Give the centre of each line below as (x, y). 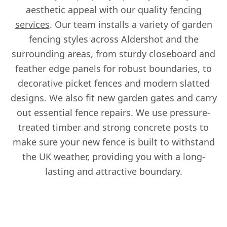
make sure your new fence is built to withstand (113, 142)
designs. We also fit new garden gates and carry (113, 98)
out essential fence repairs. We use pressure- (113, 113)
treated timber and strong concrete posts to (113, 127)
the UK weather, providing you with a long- (113, 157)
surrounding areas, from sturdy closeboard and (113, 54)
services (32, 25)
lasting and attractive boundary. (113, 172)
